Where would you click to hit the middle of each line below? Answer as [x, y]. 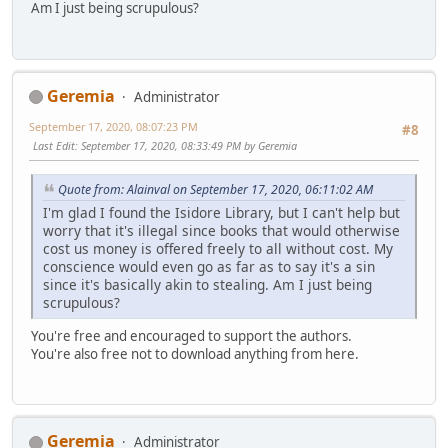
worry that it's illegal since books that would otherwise [221, 230]
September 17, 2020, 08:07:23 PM [113, 126]
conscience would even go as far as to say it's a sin [209, 266]
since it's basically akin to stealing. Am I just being [207, 284]
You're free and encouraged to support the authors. [191, 335]
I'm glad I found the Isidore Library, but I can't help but [221, 212]
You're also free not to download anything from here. [195, 353]
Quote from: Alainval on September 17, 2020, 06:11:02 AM [215, 189]
